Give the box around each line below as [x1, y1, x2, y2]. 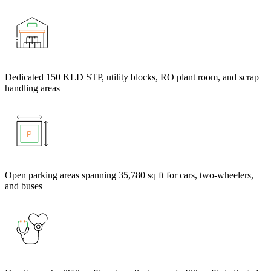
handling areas [5, 83, 60, 94]
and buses [5, 181, 42, 192]
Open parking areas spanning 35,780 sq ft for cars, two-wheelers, [5, 170, 253, 181]
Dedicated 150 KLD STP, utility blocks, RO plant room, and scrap [5, 72, 259, 83]
